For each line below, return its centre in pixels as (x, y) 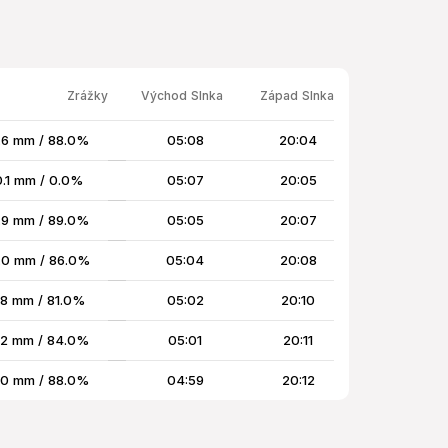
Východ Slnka (182, 96)
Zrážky (87, 96)
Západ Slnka (297, 96)
